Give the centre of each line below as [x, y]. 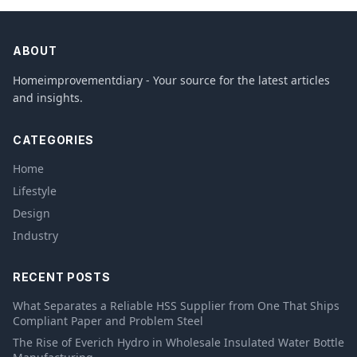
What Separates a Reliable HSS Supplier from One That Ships [176, 306]
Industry [35, 235]
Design [31, 213]
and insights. [48, 98]
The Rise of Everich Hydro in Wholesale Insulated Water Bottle [178, 342]
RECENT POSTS [62, 277]
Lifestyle [35, 191]
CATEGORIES [53, 140]
